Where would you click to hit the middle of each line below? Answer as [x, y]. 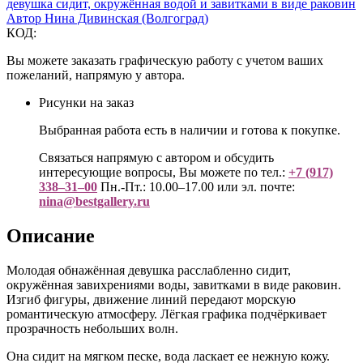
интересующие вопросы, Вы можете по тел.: [164, 172]
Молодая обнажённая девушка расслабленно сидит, [149, 270]
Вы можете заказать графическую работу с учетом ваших [165, 60]
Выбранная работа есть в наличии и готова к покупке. [190, 130]
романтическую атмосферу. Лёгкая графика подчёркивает [167, 314]
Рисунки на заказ [86, 102]
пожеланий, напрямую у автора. [96, 75]
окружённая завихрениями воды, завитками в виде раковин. [174, 284]
